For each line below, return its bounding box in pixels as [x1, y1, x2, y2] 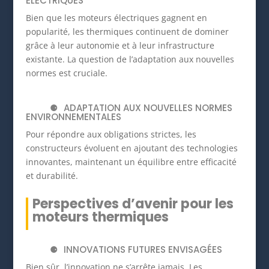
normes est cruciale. [25, 67, 107, 79]
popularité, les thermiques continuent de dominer [25, 26, 229, 38]
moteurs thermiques [32, 208, 169, 227]
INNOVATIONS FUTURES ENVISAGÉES [63, 243, 222, 256]
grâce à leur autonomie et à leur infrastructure [25, 40, 214, 52]
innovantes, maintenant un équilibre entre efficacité [25, 156, 237, 168]
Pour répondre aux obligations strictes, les [25, 128, 196, 141]
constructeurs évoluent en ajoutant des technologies [25, 142, 238, 154]
